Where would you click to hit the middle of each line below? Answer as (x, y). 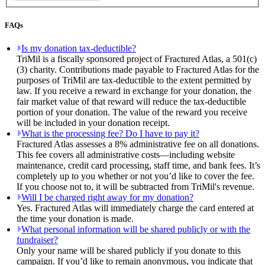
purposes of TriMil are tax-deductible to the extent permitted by (134, 80)
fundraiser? (37, 240)
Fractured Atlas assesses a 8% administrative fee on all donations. (138, 144)
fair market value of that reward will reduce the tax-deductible (131, 102)
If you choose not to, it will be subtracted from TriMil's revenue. (135, 187)
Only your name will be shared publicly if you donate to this (129, 251)
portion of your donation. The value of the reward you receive (132, 112)
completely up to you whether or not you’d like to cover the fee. (135, 176)
